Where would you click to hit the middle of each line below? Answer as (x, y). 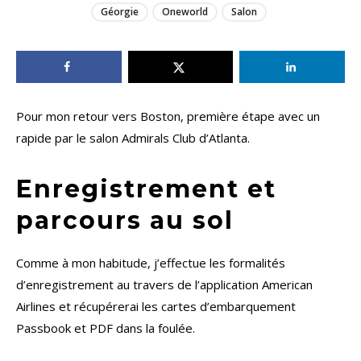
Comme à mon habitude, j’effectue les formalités (151, 263)
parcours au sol (125, 221)
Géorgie (119, 12)
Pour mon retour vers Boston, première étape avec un (168, 116)
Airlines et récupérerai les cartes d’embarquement (156, 307)
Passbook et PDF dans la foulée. (106, 328)
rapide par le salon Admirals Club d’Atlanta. (133, 138)
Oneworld (185, 12)
